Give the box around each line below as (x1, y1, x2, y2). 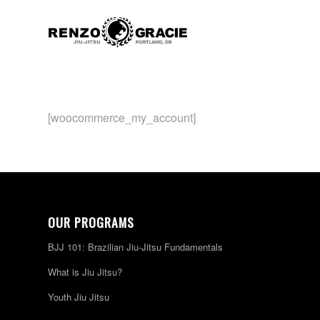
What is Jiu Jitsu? (48, 265, 122, 279)
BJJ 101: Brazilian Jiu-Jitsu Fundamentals (48, 240, 223, 254)
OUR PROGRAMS (48, 213, 134, 232)
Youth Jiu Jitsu (48, 290, 109, 304)
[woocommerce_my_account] (48, 109, 196, 126)
